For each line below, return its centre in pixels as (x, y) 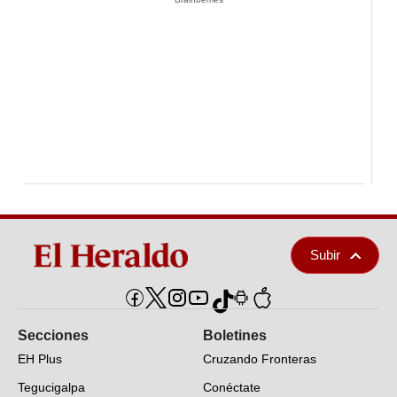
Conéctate (232, 388)
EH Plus (40, 359)
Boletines (235, 336)
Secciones (53, 336)
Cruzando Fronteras (260, 359)
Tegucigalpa (51, 388)
